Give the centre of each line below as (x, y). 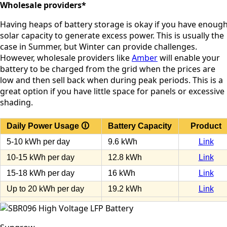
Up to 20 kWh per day (45, 189)
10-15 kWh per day (41, 157)
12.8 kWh (125, 157)
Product (206, 126)
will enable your (189, 58)
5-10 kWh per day (38, 142)
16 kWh (122, 173)
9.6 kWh (123, 142)
